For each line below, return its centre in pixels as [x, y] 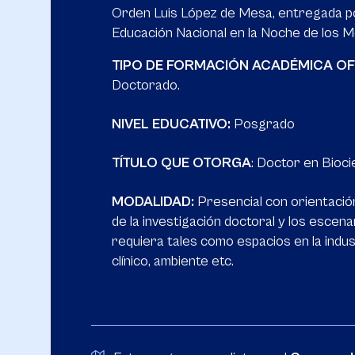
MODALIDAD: [155, 202]
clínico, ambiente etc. [173, 261]
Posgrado [264, 124]
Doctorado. [146, 85]
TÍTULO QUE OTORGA [181, 163]
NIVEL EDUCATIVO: [173, 124]
